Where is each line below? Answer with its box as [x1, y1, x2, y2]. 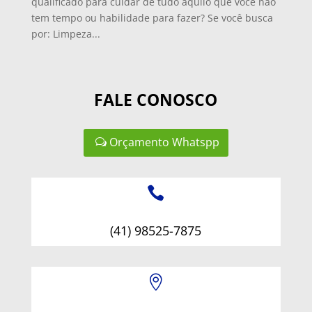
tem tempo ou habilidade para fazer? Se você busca [31, 10, 273, 24]
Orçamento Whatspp [109, 134, 219, 150]
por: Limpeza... [31, 26, 100, 40]
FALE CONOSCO [94, 88, 218, 111]
